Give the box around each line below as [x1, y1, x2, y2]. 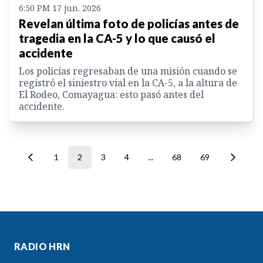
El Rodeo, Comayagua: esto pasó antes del [19, 88, 204, 102]
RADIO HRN [14, 241, 70, 252]
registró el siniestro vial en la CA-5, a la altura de [19, 76, 237, 90]
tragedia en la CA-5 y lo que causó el [19, 31, 215, 46]
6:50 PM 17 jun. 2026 [19, 2, 101, 14]
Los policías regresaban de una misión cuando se [19, 65, 237, 78]
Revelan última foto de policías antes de [19, 16, 239, 31]
